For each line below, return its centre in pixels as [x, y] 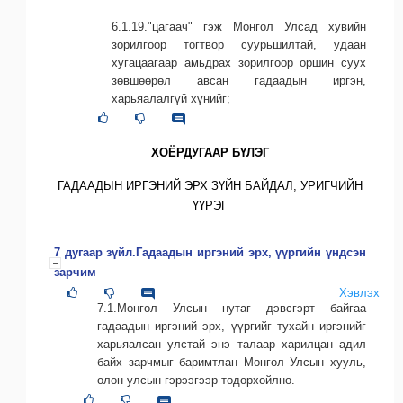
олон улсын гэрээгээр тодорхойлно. [196, 381]
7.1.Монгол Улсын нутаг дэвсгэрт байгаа [232, 309]
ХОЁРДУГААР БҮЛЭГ [210, 153]
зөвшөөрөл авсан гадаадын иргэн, [239, 81]
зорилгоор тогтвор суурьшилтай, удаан [239, 45]
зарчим [75, 273]
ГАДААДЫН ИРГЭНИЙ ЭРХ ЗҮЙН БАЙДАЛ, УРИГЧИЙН [210, 186]
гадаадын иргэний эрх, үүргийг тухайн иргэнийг [232, 327]
